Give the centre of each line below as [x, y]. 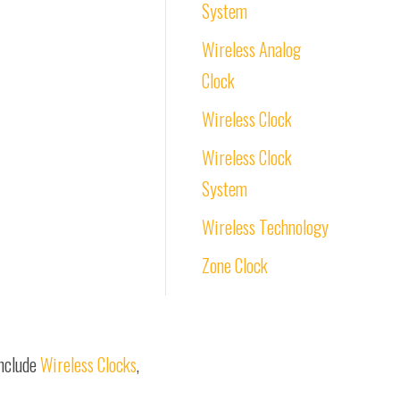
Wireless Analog [251, 49]
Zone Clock [235, 265]
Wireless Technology [265, 227]
